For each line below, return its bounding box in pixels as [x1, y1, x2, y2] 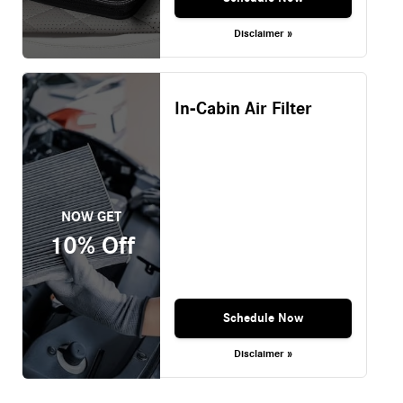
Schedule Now [222, 309, 303, 326]
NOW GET [61, 208, 121, 225]
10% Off [48, 230, 135, 261]
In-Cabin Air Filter [174, 98, 312, 121]
